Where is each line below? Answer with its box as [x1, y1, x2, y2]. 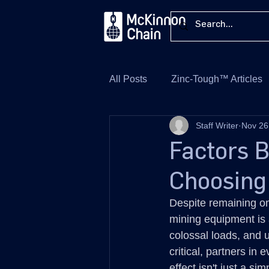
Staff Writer [196, 120, 238, 130]
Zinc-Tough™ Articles [171, 74, 262, 84]
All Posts [109, 74, 147, 84]
